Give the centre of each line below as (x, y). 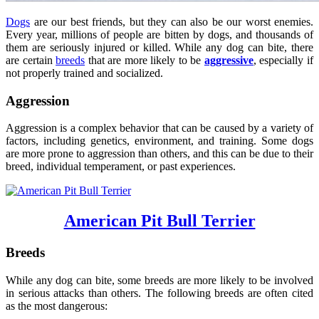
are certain (31, 60)
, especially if (283, 60)
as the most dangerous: (57, 305)
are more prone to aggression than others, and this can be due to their (159, 154)
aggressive (229, 60)
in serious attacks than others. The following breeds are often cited (159, 293)
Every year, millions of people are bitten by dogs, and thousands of (159, 34)
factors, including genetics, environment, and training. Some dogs (159, 141)
